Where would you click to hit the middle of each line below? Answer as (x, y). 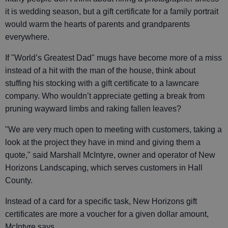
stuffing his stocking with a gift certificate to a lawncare (102, 83)
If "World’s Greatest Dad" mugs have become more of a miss (113, 58)
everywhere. (27, 37)
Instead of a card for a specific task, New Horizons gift (101, 201)
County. (19, 180)
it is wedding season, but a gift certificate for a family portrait (112, 11)
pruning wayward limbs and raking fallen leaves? (93, 108)
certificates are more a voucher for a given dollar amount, (107, 214)
